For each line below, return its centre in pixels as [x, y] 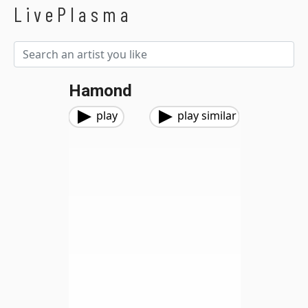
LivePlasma [73, 14]
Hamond [100, 91]
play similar [207, 115]
